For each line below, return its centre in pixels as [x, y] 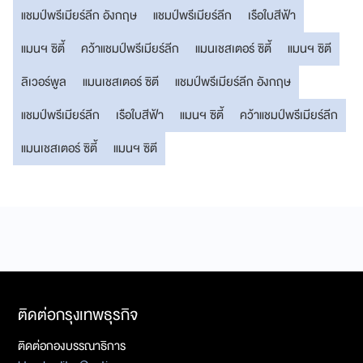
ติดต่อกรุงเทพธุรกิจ [78, 315]
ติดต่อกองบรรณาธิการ [72, 346]
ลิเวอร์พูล [44, 82]
